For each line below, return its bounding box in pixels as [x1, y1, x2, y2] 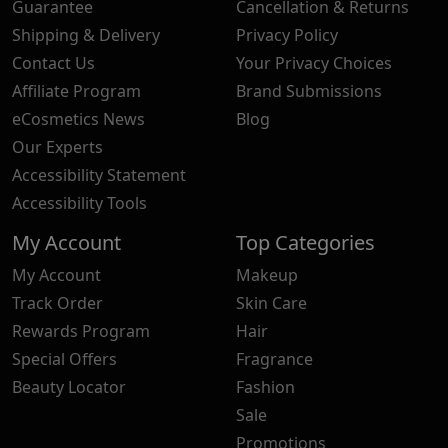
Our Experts [12, 136, 103, 159]
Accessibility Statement [12, 164, 186, 187]
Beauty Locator [12, 376, 126, 399]
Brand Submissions [236, 80, 382, 103]
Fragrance [236, 348, 313, 371]
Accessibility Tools [12, 192, 147, 215]
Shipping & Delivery [12, 24, 160, 47]
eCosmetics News [12, 108, 145, 131]
